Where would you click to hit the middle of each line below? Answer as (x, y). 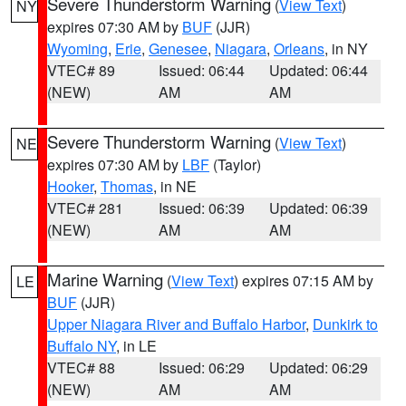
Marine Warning (105, 279)
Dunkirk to (345, 324)
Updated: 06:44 (319, 70)
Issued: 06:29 (201, 367)
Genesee (178, 48)
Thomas (127, 186)
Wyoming (77, 48)
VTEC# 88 (81, 367)
